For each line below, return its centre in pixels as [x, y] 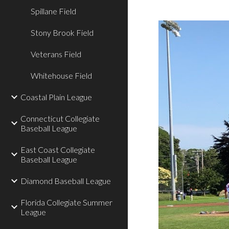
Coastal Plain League [56, 97]
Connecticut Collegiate [60, 118]
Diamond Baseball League [66, 181]
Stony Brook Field [62, 32]
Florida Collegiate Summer [66, 202]
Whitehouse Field [61, 75]
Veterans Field [56, 54]
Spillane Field [53, 11]
